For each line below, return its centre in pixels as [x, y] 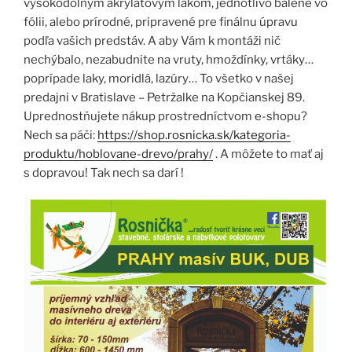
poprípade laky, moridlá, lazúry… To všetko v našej [159, 78]
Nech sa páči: [60, 135]
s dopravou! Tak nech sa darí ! [104, 172]
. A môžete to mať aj [268, 154]
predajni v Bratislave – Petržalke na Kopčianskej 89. [164, 97]
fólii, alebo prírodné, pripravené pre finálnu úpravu [161, 22]
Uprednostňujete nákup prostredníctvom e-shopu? [165, 116]
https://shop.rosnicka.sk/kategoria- [194, 135]
